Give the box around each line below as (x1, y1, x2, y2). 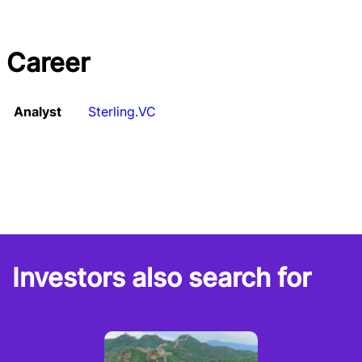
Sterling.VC (88, 103, 156, 120)
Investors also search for (12, 262, 311, 293)
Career (6, 47, 90, 78)
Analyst (14, 103, 61, 120)
